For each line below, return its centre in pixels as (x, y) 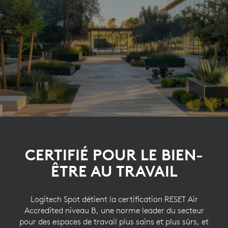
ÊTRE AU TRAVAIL (114, 172)
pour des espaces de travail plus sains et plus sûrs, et (114, 222)
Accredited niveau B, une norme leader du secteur (114, 210)
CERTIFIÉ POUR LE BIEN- (114, 155)
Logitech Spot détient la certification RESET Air (114, 199)
